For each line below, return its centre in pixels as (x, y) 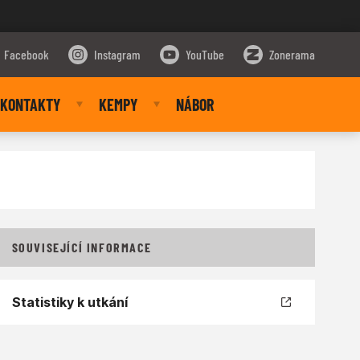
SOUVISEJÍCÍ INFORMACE (82, 247)
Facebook (27, 54)
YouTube (205, 54)
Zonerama (292, 54)
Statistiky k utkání (70, 302)
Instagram (117, 54)
